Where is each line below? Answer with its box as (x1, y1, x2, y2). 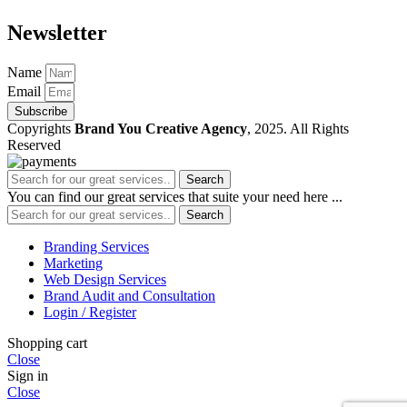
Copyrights (7, 121, 74, 136)
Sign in (7, 368, 48, 383)
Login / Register (44, 304, 136, 320)
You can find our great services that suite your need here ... (7, 189, 342, 204)
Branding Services (44, 239, 149, 254)
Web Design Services (44, 272, 166, 287)
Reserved (7, 137, 61, 153)
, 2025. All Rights (247, 121, 349, 136)
